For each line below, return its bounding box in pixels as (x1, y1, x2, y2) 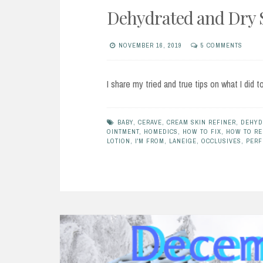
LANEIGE (169, 137, 197, 146)
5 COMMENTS (201, 41, 242, 50)
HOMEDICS (144, 127, 178, 136)
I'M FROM (135, 137, 164, 146)
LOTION (107, 137, 130, 146)
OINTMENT (107, 127, 139, 136)
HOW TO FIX (183, 127, 221, 136)
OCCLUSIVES (201, 137, 241, 146)
